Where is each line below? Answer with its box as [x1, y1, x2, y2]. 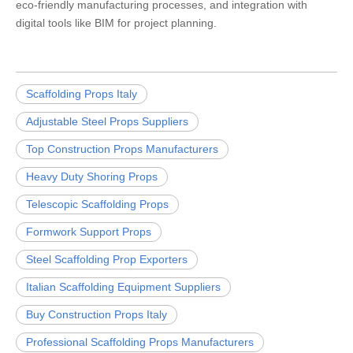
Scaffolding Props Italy [26, 87, 137, 100]
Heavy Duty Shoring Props [26, 170, 158, 183]
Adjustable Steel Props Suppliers [26, 115, 188, 128]
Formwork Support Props [26, 225, 151, 238]
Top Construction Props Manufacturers [26, 143, 218, 155]
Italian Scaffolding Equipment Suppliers [26, 281, 221, 293]
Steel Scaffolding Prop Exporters [26, 253, 188, 266]
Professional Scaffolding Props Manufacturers [26, 336, 254, 348]
